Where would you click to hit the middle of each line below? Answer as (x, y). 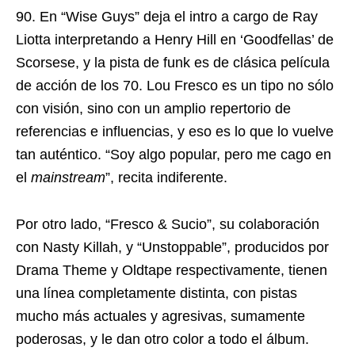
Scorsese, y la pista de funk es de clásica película (173, 63)
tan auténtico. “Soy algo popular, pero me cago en (174, 155)
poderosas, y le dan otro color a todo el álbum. (162, 340)
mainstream (68, 178)
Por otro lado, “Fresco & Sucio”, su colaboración (168, 225)
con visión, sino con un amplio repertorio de (153, 109)
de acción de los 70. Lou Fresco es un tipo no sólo (175, 86)
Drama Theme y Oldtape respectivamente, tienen (172, 271)
